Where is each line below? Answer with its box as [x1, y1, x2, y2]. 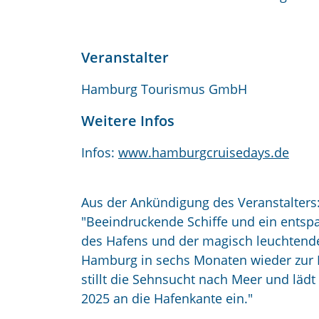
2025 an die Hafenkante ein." [81, 290, 253, 307]
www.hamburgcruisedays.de [118, 144, 289, 161]
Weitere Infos [81, 111, 174, 130]
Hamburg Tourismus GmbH [81, 80, 247, 98]
